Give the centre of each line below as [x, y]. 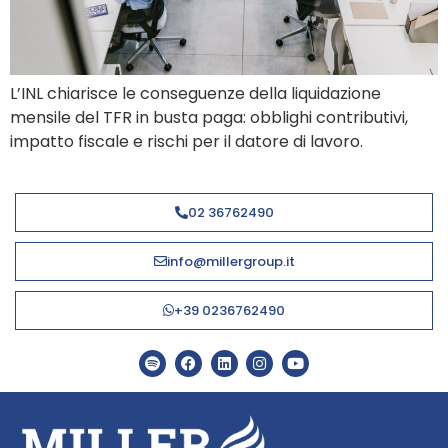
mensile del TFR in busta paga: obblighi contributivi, [209, 117]
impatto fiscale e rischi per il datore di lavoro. [186, 141]
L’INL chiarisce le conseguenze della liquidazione [195, 93]
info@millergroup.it [230, 262]
